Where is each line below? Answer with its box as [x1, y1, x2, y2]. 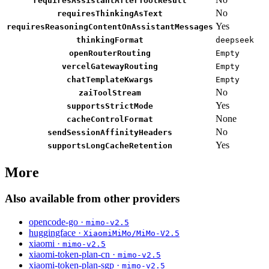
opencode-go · [29, 217, 86, 228]
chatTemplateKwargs [67, 74, 153, 84]
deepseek [216, 35, 254, 44]
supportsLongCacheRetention [47, 141, 172, 150]
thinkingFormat [76, 35, 144, 44]
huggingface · [29, 228, 83, 238]
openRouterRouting [69, 48, 151, 58]
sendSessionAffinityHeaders [47, 127, 172, 137]
